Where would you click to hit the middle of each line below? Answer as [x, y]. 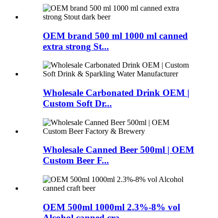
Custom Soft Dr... [77, 103]
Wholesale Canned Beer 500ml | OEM [118, 150]
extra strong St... [76, 46]
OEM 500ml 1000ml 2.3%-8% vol [111, 207]
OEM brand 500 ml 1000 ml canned [115, 36]
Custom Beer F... [76, 161]
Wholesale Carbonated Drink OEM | [116, 92]
